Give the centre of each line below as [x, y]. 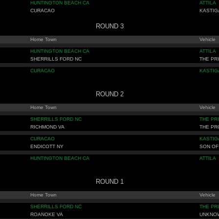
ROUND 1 [109, 182]
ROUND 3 [109, 26]
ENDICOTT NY [47, 146]
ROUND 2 [109, 94]
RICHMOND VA [47, 127]
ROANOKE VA [47, 214]
